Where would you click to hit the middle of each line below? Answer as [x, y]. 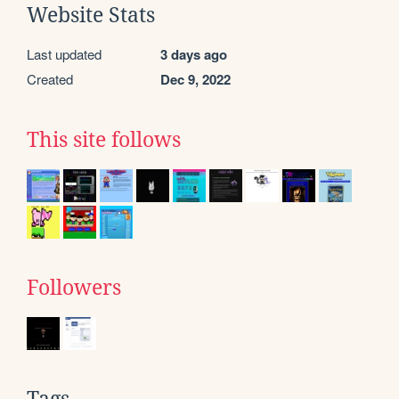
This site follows [104, 139]
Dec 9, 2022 [195, 79]
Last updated [64, 53]
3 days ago [194, 54]
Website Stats [91, 15]
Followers [74, 287]
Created [50, 78]
